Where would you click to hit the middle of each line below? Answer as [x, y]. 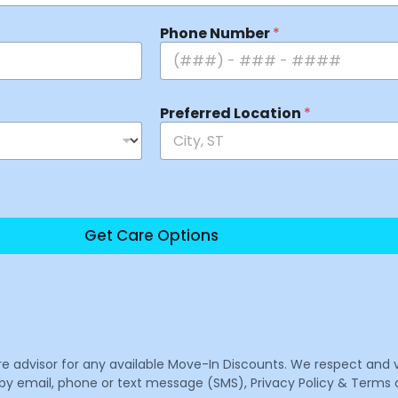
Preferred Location [232, 113]
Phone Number [216, 33]
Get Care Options [151, 235]
